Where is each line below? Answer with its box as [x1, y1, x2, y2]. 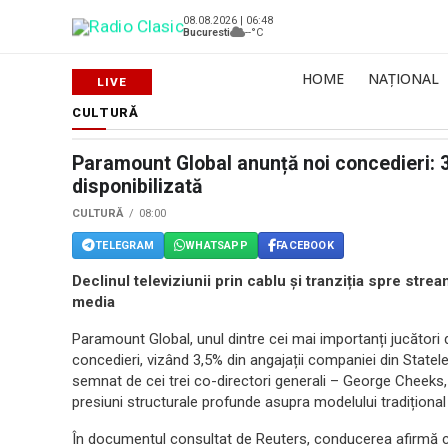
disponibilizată [72, 175, 202, 198]
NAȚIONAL [368, 69, 439, 88]
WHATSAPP [185, 238, 248, 252]
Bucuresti [183, 25, 230, 39]
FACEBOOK [276, 238, 334, 252]
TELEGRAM [95, 238, 154, 252]
